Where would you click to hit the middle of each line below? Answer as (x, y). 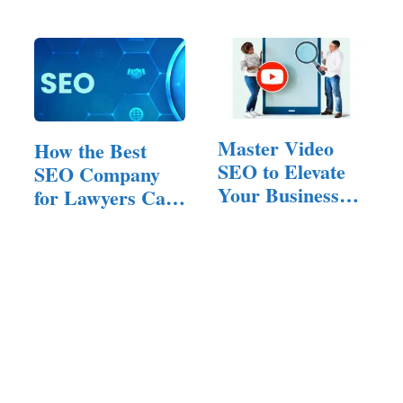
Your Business (278, 194)
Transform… (90, 221)
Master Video (276, 148)
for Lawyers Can (105, 198)
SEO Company (97, 175)
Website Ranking (290, 218)
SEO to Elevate (282, 171)
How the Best (90, 151)
